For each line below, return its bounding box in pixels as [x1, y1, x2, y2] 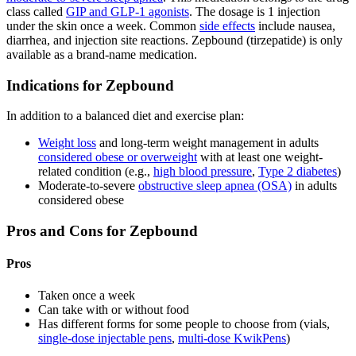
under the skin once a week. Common [6, 18, 199, 33]
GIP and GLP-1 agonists [66, 4, 189, 18]
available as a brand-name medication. [6, 47, 197, 61]
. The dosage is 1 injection [189, 4, 320, 18]
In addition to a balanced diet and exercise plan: [6, 109, 244, 123]
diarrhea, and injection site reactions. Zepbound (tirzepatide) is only [6, 33, 342, 47]
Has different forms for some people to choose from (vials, [38, 316, 330, 331]
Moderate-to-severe [38, 179, 138, 193]
